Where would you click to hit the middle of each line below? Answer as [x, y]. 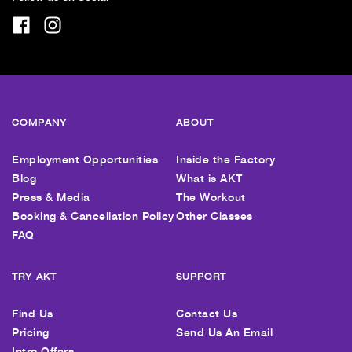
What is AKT [209, 178]
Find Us [33, 313]
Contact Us [207, 313]
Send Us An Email [224, 332]
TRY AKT [34, 277]
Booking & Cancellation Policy [93, 216]
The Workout [211, 197]
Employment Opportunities [85, 159]
